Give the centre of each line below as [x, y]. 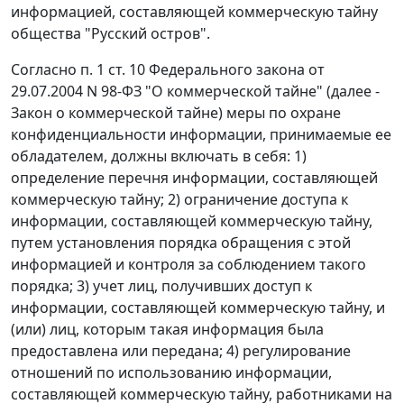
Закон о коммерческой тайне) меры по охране [176, 113]
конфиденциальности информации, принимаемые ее [201, 134]
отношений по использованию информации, [171, 372]
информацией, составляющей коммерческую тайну [194, 12]
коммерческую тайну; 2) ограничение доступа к [179, 199]
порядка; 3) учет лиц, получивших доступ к [161, 286]
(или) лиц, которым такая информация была [167, 329]
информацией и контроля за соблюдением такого [188, 264]
